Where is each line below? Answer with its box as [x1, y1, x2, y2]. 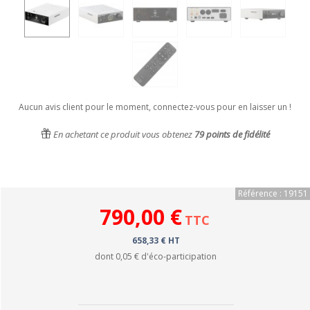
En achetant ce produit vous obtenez [51, 128, 194, 140]
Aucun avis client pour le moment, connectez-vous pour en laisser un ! [19, 101, 291, 113]
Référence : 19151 [238, 188, 308, 199]
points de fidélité [203, 128, 270, 140]
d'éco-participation [139, 250, 217, 262]
